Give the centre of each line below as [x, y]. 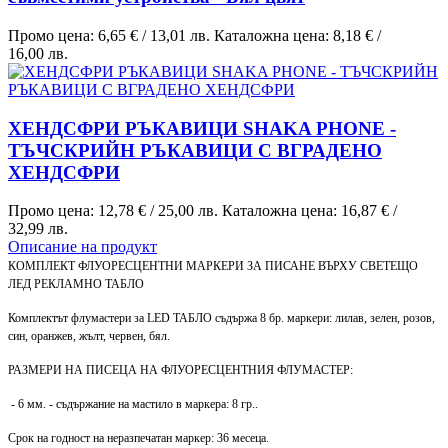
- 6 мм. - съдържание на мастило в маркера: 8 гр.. [133, 404]
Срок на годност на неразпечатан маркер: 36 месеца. [138, 438]
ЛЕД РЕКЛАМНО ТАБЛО [76, 284]
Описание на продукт [82, 247]
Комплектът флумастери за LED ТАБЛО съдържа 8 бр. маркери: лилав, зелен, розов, [221, 318]
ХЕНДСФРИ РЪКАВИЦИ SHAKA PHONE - [202, 128]
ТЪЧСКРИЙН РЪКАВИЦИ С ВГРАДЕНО [195, 150]
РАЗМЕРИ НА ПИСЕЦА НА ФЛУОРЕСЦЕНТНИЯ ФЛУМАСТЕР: [180, 370]
